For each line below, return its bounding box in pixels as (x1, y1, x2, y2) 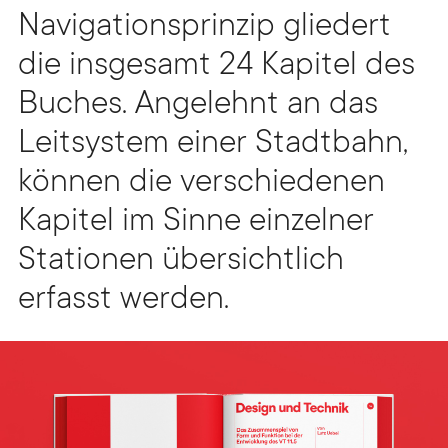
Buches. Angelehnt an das (18, 88, 378, 125)
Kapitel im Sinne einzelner (18, 205, 374, 242)
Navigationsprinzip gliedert (18, 10, 391, 47)
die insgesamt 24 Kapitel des (18, 49, 415, 86)
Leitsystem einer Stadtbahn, (18, 127, 408, 164)
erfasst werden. (18, 283, 229, 320)
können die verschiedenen (18, 166, 385, 203)
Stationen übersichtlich (18, 244, 344, 281)
